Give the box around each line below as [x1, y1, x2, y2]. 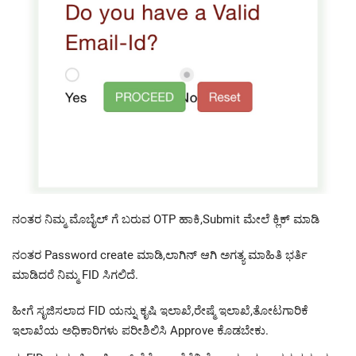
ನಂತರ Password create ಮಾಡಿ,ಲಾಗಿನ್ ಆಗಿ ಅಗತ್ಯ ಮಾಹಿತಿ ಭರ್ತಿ [12, 248, 308, 263]
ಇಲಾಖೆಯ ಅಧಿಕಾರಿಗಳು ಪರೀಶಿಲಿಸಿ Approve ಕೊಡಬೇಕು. [12, 323, 269, 339]
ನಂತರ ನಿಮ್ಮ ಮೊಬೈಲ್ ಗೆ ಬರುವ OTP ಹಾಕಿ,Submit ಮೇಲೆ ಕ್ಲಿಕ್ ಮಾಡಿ [12, 212, 319, 227]
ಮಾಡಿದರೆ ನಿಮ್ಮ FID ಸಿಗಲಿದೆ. [12, 268, 138, 283]
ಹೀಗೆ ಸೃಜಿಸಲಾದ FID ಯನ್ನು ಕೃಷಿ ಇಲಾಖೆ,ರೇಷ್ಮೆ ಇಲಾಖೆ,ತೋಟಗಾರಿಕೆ [12, 304, 308, 319]
